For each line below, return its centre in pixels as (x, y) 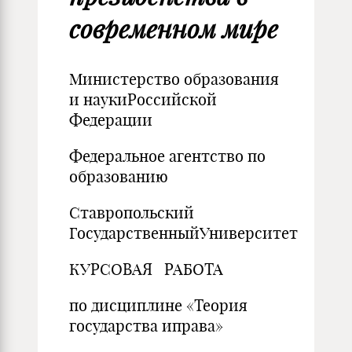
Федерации (111, 120)
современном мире (174, 29)
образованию (119, 176)
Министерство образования (174, 79)
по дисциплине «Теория (158, 305)
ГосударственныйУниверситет (183, 233)
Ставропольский (132, 213)
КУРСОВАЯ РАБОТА (146, 269)
